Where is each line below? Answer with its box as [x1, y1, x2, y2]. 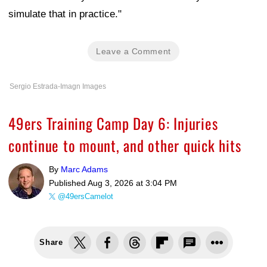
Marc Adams [61, 164, 108, 175]
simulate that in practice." [8, 8, 122, 20]
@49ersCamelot [58, 192, 113, 201]
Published [49, 178, 88, 188]
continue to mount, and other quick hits [8, 134, 241, 157]
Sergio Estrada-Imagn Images [10, 82, 106, 91]
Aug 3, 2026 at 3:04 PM [88, 178, 177, 188]
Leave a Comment [96, 46, 171, 57]
